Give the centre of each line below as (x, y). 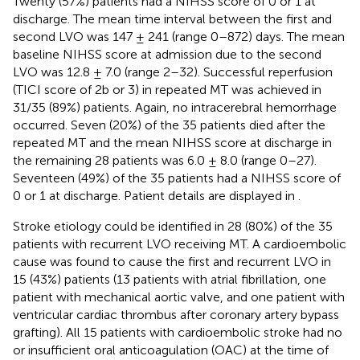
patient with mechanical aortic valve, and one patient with (179, 297)
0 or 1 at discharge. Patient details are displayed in (155, 195)
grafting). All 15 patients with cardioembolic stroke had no (178, 332)
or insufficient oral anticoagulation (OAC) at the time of (171, 350)
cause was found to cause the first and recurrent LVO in (172, 261)
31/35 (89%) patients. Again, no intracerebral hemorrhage (175, 107)
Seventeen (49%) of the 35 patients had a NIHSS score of (177, 178)
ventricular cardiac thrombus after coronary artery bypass (176, 314)
